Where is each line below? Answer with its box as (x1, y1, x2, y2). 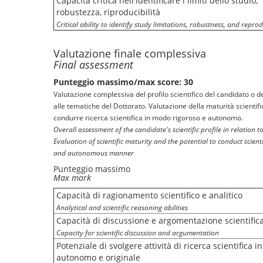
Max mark (53, 172, 91, 183)
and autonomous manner (53, 148, 134, 157)
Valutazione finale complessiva (53, 46, 206, 60)
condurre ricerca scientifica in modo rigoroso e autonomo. (53, 113, 243, 122)
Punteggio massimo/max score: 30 (53, 76, 193, 87)
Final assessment (53, 58, 133, 72)
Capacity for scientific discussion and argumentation (56, 228, 219, 237)
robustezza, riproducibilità (56, 6, 160, 18)
